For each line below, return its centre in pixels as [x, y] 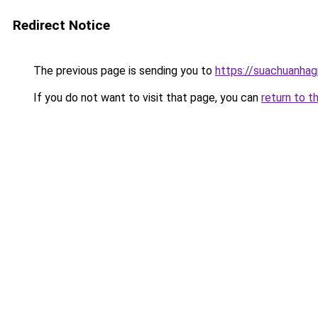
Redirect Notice [61, 25]
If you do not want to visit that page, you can [146, 98]
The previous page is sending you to [123, 71]
